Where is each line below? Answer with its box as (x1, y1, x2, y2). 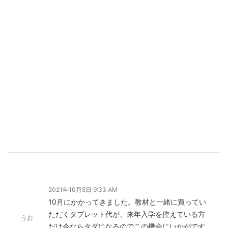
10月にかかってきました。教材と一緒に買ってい (48, 197, 206, 206)
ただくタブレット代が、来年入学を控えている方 (48, 209, 205, 218)
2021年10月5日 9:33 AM (48, 185, 118, 193)
